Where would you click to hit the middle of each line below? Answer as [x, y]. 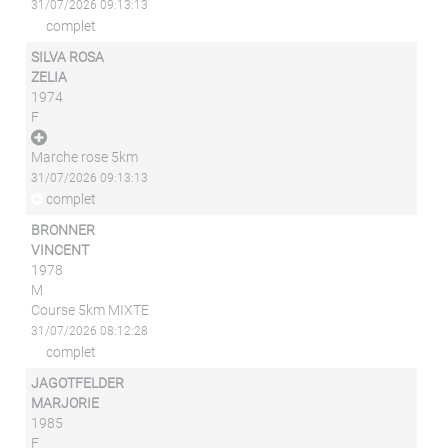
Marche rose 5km [85, 157]
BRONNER [63, 230]
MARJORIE [65, 403]
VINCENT [60, 250]
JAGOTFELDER [78, 383]
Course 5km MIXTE [90, 310]
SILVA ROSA [68, 57]
